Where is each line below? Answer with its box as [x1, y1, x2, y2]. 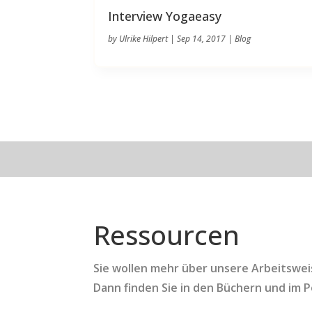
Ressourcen [93, 217, 240, 253]
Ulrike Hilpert [119, 32, 169, 45]
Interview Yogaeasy [108, 7, 222, 24]
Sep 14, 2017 [177, 32, 226, 45]
